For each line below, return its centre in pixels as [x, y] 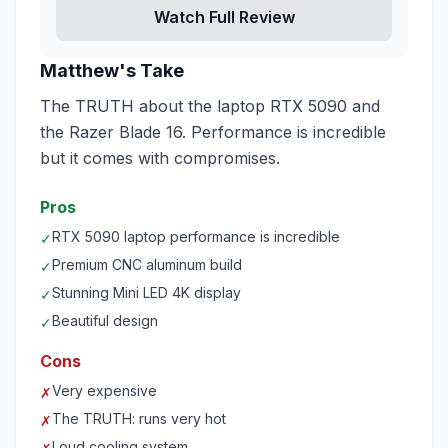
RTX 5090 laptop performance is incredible [196, 236]
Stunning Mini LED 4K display [146, 292]
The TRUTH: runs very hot [139, 418]
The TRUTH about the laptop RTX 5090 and [210, 106]
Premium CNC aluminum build [147, 264]
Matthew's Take [112, 70]
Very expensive [104, 390]
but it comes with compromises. [160, 158]
